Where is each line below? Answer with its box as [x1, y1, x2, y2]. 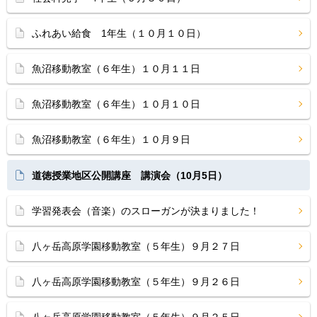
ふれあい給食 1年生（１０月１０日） [32, 28, 206, 39]
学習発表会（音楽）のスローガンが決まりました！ [32, 205, 260, 217]
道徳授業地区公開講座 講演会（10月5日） [32, 170, 227, 181]
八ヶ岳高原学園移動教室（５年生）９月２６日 [32, 276, 240, 287]
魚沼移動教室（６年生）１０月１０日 [32, 98, 200, 110]
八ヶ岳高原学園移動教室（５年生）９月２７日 [32, 241, 240, 252]
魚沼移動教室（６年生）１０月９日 [32, 134, 190, 145]
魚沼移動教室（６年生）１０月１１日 [32, 63, 200, 74]
